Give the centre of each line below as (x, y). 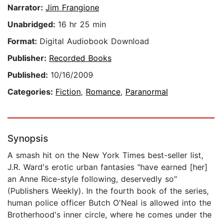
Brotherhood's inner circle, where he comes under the (110, 215)
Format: (24, 41)
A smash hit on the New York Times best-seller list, (105, 155)
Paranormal (147, 92)
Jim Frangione (72, 8)
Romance (103, 92)
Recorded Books (80, 58)
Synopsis (28, 139)
